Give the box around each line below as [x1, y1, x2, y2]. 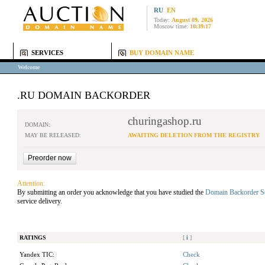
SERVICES [31, 50, 63, 56]
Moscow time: [154, 23, 190, 30]
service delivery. [17, 197, 62, 205]
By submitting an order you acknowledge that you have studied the [17, 188, 205, 196]
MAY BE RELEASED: [25, 132, 81, 138]
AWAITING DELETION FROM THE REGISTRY [128, 132, 260, 138]
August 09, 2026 [172, 17, 213, 23]
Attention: [17, 179, 45, 188]
